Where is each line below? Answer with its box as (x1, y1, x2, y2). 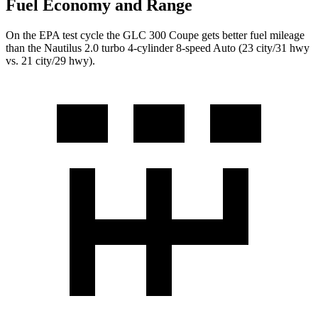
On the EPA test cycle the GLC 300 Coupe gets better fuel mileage (6, 29, 305, 42)
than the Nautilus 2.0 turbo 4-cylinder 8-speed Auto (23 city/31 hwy (6, 42, 309, 55)
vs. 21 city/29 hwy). (6, 55, 95, 67)
